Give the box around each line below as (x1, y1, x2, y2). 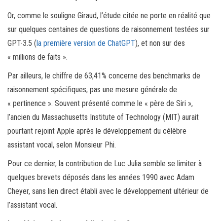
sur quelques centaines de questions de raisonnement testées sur (7, 24, 210, 34)
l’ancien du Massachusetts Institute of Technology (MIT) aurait (7, 112, 199, 122)
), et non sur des (135, 38, 185, 48)
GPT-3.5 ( (7, 38, 37, 48)
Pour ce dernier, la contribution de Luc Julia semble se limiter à (7, 158, 202, 168)
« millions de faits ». (7, 52, 68, 62)
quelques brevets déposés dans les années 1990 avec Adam (7, 172, 194, 182)
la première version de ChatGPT (37, 38, 135, 48)
